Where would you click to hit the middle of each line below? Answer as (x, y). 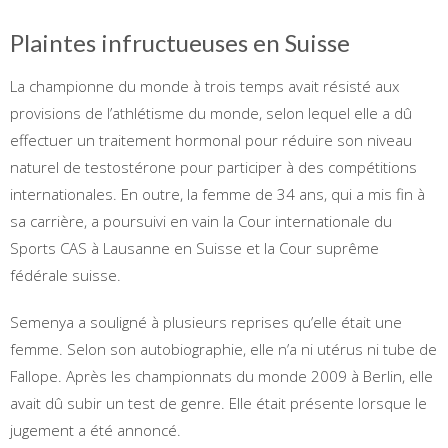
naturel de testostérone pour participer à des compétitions (213, 166)
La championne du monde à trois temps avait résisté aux (204, 85)
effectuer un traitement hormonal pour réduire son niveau (211, 139)
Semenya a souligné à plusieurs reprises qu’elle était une (206, 321)
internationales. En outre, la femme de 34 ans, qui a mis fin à (217, 193)
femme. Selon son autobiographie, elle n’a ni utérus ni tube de (223, 348)
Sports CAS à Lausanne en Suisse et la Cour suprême (194, 247)
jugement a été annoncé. (95, 429)
